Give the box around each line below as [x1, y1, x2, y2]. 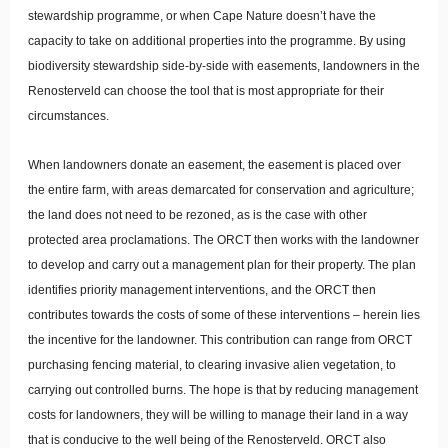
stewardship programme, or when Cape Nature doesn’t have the [28, 9, 376, 23]
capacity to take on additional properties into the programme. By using [28, 34, 406, 48]
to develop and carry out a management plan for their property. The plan [28, 258, 416, 272]
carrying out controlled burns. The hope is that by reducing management [28, 383, 418, 397]
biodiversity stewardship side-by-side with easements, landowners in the [28, 59, 420, 73]
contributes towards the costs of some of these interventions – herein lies [28, 308, 420, 322]
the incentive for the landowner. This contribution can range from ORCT [28, 333, 412, 347]
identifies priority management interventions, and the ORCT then [28, 283, 376, 297]
